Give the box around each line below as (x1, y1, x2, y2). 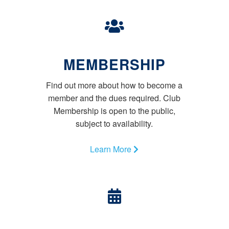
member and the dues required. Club (48, 92, 181, 104)
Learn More (90, 143, 134, 155)
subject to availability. (76, 118, 153, 130)
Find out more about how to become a (46, 79, 183, 91)
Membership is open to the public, (53, 105, 175, 117)
